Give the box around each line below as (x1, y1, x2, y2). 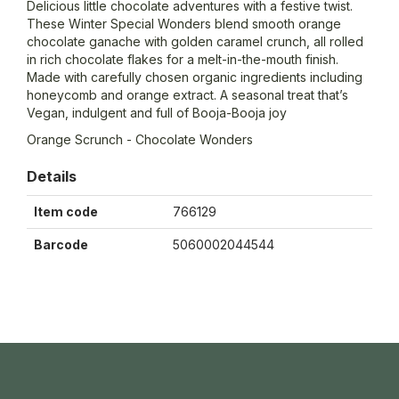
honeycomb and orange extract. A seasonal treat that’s (27, 87, 348, 103)
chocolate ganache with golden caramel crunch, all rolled (27, 34, 363, 50)
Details (27, 167, 77, 186)
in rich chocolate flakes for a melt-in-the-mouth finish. (27, 52, 338, 68)
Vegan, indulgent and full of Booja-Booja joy (27, 105, 287, 121)
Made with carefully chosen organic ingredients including (27, 69, 362, 85)
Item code (34, 204, 98, 220)
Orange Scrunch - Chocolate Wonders (27, 132, 253, 148)
